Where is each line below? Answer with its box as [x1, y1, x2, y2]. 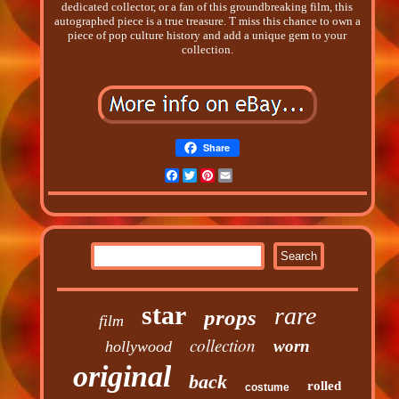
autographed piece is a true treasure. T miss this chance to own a [53, 14, 361, 28]
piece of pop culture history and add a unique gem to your [68, 28, 347, 43]
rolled [307, 379, 342, 394]
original [73, 360, 172, 394]
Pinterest [214, 168, 256, 183]
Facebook [178, 168, 226, 183]
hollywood [104, 338, 172, 356]
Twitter [196, 168, 231, 183]
